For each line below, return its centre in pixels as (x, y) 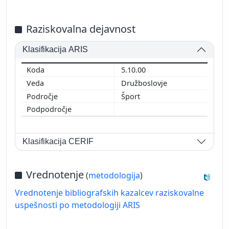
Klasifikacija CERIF (58, 142)
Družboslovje (145, 83)
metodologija (114, 175)
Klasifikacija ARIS (55, 50)
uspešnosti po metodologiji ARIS (77, 205)
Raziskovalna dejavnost (81, 29)
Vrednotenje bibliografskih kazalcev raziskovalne (109, 192)
